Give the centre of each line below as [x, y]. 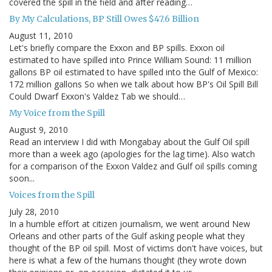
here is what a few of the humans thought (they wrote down [128, 260]
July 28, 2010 [34, 212]
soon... [22, 178]
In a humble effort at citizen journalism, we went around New [130, 224]
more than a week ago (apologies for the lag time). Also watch [132, 154]
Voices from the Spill [52, 195]
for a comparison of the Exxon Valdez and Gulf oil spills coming [133, 166]
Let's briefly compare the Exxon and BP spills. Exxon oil [117, 48]
